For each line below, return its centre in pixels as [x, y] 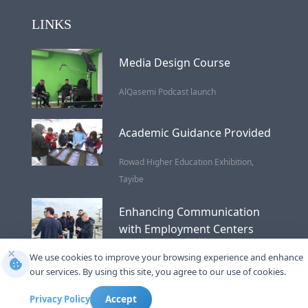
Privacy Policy [60, 299]
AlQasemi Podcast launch [167, 91]
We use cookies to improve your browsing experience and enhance [166, 257]
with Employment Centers [186, 229]
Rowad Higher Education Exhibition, [186, 162]
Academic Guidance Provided [195, 132]
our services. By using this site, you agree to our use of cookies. [158, 272]
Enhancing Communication [189, 211]
